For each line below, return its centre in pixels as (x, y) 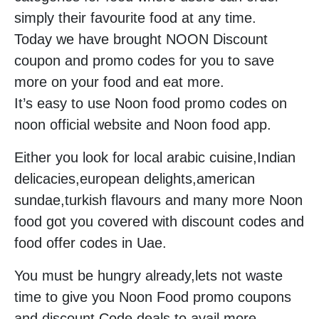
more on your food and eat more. (119, 82)
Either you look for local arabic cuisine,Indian (155, 158)
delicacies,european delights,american (135, 179)
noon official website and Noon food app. (143, 125)
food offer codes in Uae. (90, 243)
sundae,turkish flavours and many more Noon (158, 200)
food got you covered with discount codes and (159, 222)
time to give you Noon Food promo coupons (153, 297)
